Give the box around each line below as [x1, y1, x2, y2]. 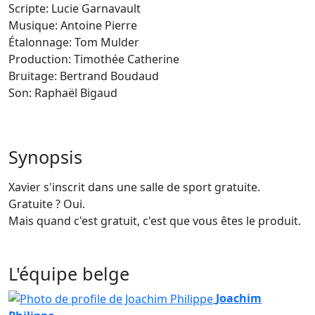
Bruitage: [8, 67, 60, 84]
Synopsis [8, 144, 82, 169]
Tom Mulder [75, 34, 139, 50]
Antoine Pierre [60, 17, 137, 33]
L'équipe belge [8, 261, 129, 285]
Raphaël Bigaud [34, 84, 117, 101]
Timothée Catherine [74, 51, 179, 67]
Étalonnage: [8, 34, 75, 50]
